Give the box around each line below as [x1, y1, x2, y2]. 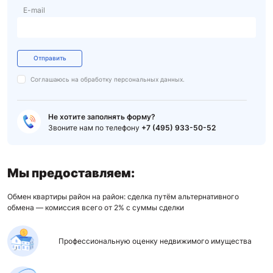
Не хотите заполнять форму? [48, 112, 155, 121]
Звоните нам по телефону [48, 123, 141, 132]
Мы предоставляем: [7, 166, 135, 180]
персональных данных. [114, 76, 185, 83]
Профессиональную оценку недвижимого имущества [58, 236, 252, 246]
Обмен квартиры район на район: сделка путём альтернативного [7, 192, 239, 201]
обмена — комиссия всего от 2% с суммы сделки [7, 203, 184, 212]
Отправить [33, 54, 66, 62]
